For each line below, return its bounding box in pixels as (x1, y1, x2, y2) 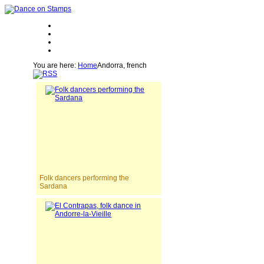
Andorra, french (97, 61, 147, 70)
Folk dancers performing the (39, 174, 130, 182)
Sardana (39, 182, 68, 190)
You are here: (33, 61, 78, 70)
